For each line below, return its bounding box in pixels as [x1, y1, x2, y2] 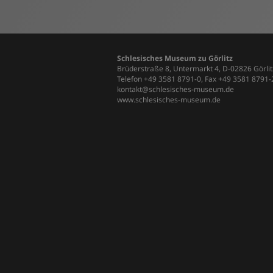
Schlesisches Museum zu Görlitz [117, 53, 233, 63]
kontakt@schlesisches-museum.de [117, 84, 234, 94]
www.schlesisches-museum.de [117, 94, 221, 105]
